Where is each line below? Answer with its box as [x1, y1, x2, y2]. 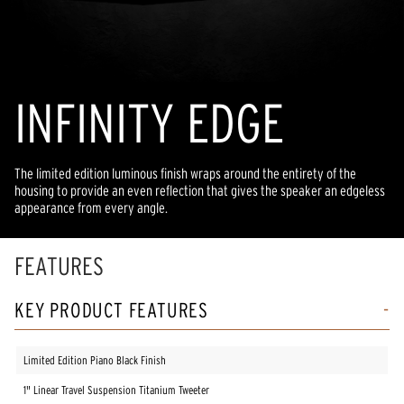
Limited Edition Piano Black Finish [23, 353, 166, 368]
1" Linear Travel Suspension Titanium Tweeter [23, 383, 209, 398]
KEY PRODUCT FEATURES [14, 298, 208, 323]
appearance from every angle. [14, 199, 168, 216]
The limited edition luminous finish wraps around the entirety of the [14, 165, 356, 182]
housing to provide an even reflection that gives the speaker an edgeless [14, 182, 385, 199]
